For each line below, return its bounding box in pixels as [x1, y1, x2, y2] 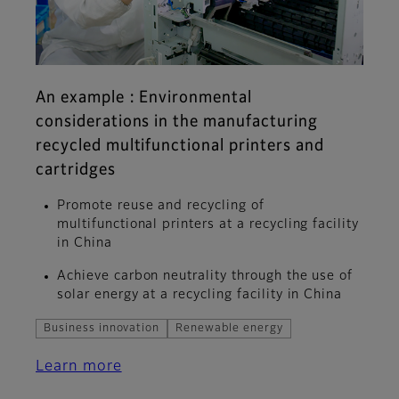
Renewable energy [175, 322, 283, 334]
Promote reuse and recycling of [57, 199, 265, 212]
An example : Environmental [36, 89, 252, 106]
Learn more [36, 359, 122, 374]
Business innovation [44, 322, 160, 334]
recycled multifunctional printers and [36, 137, 324, 154]
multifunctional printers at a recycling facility [57, 217, 360, 231]
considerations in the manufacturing [36, 113, 318, 130]
